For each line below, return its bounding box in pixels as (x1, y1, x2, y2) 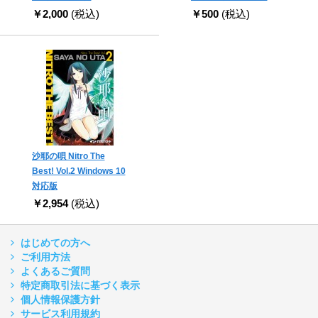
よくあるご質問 (21, 265, 90, 278)
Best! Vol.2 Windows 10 (31, 166, 126, 177)
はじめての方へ (21, 237, 90, 249)
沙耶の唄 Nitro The (31, 151, 105, 162)
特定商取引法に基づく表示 (21, 280, 140, 292)
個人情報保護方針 (21, 294, 100, 306)
